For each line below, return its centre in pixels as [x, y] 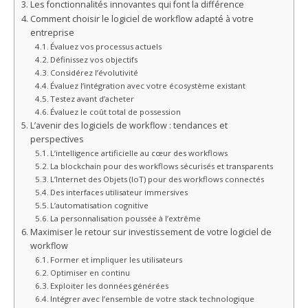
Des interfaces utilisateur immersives [119, 192]
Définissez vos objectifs [94, 59]
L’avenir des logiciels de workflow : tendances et [129, 125]
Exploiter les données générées [110, 285]
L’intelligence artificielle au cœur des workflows [139, 153]
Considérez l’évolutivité [95, 72]
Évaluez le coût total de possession [116, 111]
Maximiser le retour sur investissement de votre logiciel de [151, 232]
